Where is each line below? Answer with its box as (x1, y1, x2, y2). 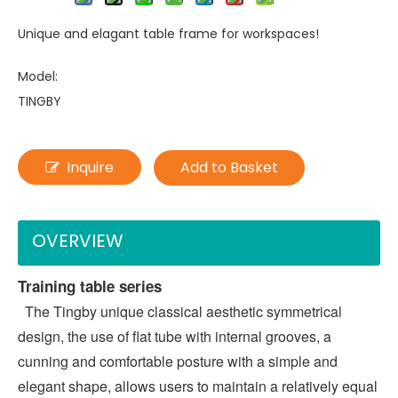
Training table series (18, 275, 162, 298)
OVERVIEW (32, 228, 123, 254)
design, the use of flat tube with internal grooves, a (18, 326, 331, 347)
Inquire (67, 157, 114, 179)
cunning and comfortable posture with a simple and (18, 351, 338, 372)
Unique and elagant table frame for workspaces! (18, 25, 319, 44)
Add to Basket (180, 157, 278, 179)
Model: (18, 68, 58, 86)
